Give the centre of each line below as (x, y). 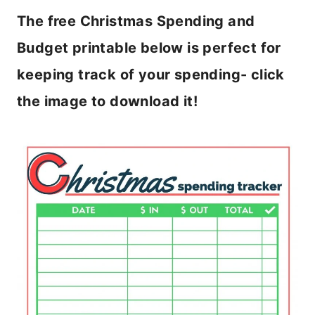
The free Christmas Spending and (136, 21)
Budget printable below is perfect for (149, 48)
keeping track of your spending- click (151, 75)
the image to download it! (107, 102)
